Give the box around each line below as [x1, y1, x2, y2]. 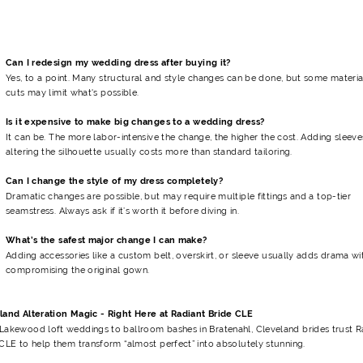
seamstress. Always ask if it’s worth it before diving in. [6, 205, 240, 216]
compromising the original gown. [6, 264, 150, 275]
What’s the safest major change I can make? [6, 234, 207, 246]
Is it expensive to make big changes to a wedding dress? [6, 116, 265, 127]
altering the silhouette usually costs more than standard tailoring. [6, 146, 293, 156]
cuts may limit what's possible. [6, 87, 139, 97]
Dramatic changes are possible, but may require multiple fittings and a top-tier [6, 190, 352, 201]
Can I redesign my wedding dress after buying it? [6, 57, 231, 68]
